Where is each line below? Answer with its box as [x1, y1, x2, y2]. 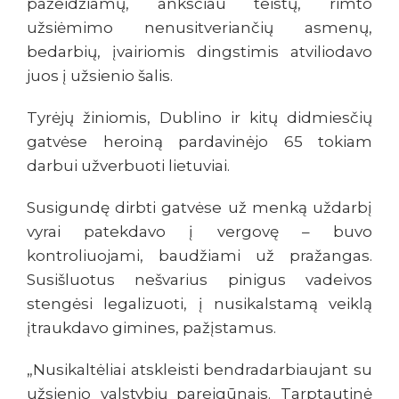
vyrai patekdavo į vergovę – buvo [27, 223, 372, 241]
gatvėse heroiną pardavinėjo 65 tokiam [27, 133, 372, 151]
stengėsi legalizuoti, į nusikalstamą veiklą [27, 295, 372, 313]
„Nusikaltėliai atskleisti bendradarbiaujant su [27, 361, 372, 379]
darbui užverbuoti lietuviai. [27, 157, 230, 175]
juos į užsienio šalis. [27, 67, 173, 85]
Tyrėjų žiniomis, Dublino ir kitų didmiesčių [27, 109, 372, 127]
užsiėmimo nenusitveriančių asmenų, [27, 19, 372, 37]
